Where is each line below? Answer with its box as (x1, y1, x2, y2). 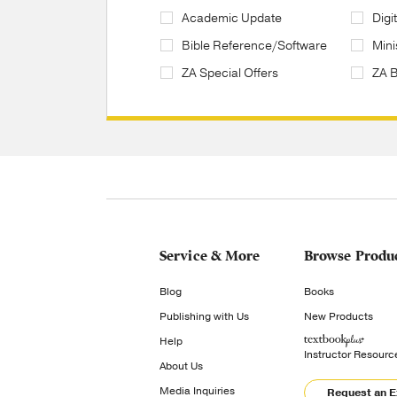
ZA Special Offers (182, 65, 278, 82)
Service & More (160, 247, 261, 265)
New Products (303, 309, 373, 323)
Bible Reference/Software (182, 37, 327, 54)
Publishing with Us (160, 309, 249, 323)
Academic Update (182, 10, 282, 27)
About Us (160, 359, 203, 373)
